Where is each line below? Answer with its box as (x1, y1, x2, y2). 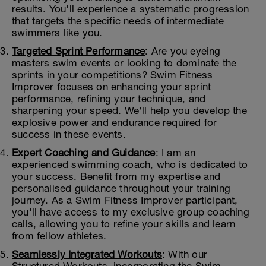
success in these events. (12, 128, 126, 140)
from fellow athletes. (12, 230, 107, 242)
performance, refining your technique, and (12, 93, 206, 104)
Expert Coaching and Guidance (12, 147, 156, 159)
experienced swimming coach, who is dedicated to (12, 159, 248, 170)
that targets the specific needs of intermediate (12, 15, 224, 27)
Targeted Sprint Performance (12, 45, 145, 57)
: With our (162, 248, 207, 260)
